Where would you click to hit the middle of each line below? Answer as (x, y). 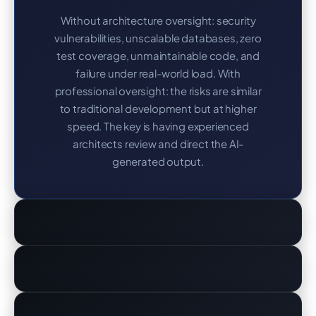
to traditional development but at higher (158, 108)
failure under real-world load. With (158, 73)
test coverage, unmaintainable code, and (158, 55)
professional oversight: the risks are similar (158, 91)
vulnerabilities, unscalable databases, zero (158, 38)
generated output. (158, 161)
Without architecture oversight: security (158, 20)
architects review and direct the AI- (158, 144)
